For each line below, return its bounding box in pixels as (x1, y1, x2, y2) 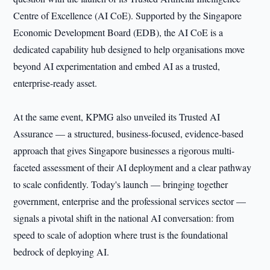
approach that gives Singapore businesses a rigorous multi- (13, 144, 235, 157)
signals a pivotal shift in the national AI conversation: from (13, 212, 234, 224)
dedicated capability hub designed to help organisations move (13, 43, 245, 55)
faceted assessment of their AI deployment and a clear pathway (13, 161, 252, 174)
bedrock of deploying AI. (13, 245, 110, 258)
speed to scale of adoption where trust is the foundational (13, 228, 228, 241)
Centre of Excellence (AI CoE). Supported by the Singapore (13, 9, 242, 22)
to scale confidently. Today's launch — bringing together (13, 178, 228, 190)
